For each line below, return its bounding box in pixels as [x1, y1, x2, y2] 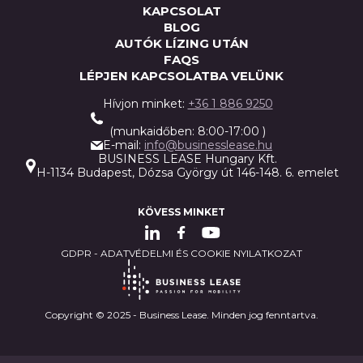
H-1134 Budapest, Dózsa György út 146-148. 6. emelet [36, 165, 339, 180]
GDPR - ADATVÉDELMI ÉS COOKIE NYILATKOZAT [61, 247, 302, 259]
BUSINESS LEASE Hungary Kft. [98, 152, 277, 166]
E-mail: [103, 138, 144, 152]
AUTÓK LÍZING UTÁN [114, 36, 249, 51]
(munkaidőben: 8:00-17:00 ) [109, 124, 266, 139]
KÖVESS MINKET [138, 206, 225, 218]
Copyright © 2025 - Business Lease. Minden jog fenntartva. [45, 309, 318, 321]
